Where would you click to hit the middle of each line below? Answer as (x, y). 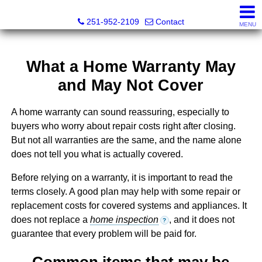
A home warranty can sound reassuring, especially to (120, 112)
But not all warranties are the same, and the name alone (126, 140)
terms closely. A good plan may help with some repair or (125, 192)
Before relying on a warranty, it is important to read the (122, 178)
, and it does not (201, 220)
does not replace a (50, 220)
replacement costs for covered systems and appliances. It (129, 206)
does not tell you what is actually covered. (97, 154)
